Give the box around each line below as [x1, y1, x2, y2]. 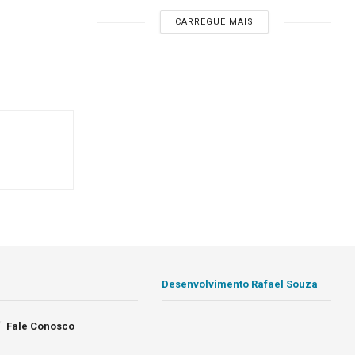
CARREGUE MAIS [175, 17, 254, 27]
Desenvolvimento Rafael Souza [162, 277, 319, 290]
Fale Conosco [6, 319, 75, 332]
